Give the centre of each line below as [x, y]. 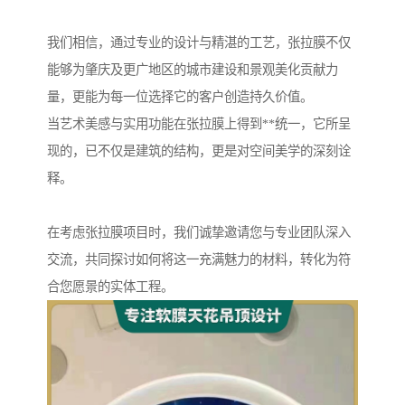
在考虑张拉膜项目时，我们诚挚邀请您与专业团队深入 [199, 232]
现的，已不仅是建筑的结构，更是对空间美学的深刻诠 [199, 151]
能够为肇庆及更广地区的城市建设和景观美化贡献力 [193, 69]
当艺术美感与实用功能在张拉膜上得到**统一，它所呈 [199, 123]
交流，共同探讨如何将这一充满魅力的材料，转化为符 [199, 259]
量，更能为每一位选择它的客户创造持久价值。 [180, 96]
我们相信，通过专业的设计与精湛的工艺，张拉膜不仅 [199, 42]
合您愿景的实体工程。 [110, 286]
